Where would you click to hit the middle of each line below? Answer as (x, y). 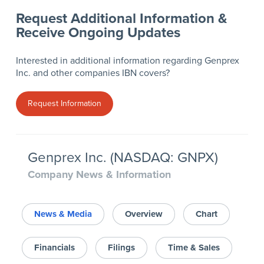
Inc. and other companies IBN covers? (93, 73)
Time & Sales (194, 247)
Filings (121, 247)
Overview (143, 214)
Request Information (64, 103)
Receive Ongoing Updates (98, 32)
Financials (54, 247)
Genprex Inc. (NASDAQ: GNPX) (123, 157)
